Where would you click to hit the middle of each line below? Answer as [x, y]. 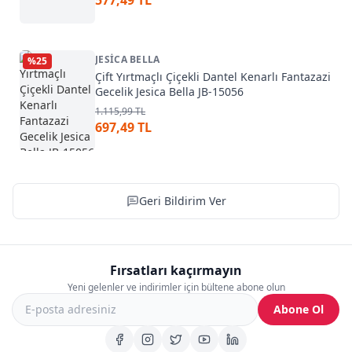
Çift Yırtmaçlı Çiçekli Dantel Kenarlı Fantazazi [213, 77]
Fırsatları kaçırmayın [176, 270]
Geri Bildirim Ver [182, 201]
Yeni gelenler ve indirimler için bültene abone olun [176, 287]
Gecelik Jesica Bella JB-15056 [169, 92]
